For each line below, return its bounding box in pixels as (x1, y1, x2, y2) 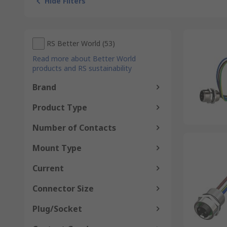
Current (32, 163, 64, 174)
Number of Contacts (32, 122, 116, 133)
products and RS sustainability (32, 63, 132, 73)
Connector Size (32, 183, 94, 194)
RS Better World (47, 39, 100, 48)
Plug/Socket (32, 203, 82, 214)
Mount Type (32, 142, 82, 154)
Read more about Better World (32, 54, 136, 63)
